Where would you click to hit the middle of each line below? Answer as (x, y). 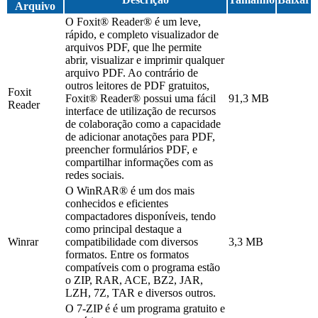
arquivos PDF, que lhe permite (133, 48)
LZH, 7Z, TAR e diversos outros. (141, 293)
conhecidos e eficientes (117, 204)
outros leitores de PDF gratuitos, (137, 86)
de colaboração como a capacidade (143, 124)
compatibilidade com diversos (132, 242)
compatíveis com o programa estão (143, 268)
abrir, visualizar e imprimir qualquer (145, 60)
